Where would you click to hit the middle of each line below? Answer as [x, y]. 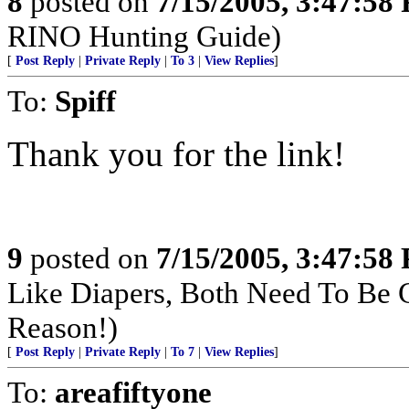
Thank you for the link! [176, 154]
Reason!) [63, 327]
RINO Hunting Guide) [144, 36]
